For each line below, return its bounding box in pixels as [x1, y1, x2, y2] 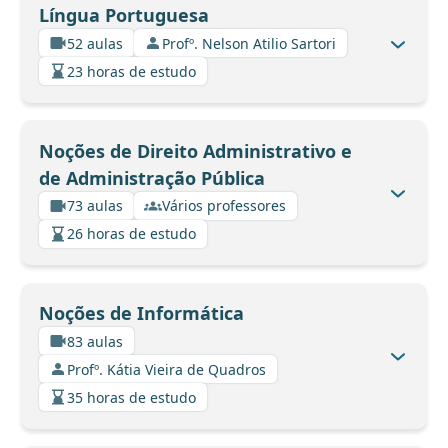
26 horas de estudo [67, 224, 196, 244]
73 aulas [67, 196, 123, 216]
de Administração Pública [38, 165, 265, 190]
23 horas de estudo [67, 61, 196, 81]
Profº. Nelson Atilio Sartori [162, 33, 336, 53]
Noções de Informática [38, 301, 244, 326]
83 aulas [67, 331, 123, 351]
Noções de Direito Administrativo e [38, 138, 352, 163]
